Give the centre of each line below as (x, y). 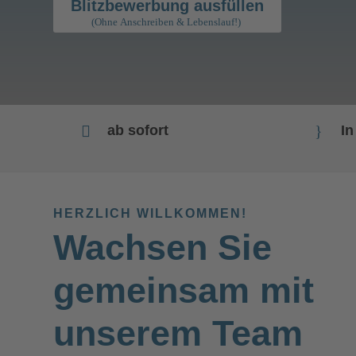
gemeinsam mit (184, 290)
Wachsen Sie (163, 247)
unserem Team (178, 333)
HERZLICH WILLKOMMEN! (151, 213)
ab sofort (138, 130)
